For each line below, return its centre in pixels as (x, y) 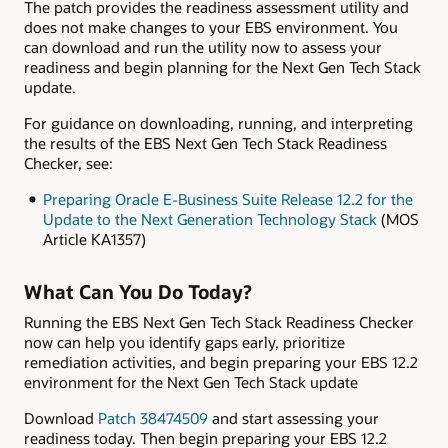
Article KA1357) (94, 239)
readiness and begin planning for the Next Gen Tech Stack (222, 66)
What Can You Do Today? (138, 291)
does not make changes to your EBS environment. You (211, 26)
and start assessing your (293, 417)
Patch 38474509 (153, 417)
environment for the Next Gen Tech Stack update (191, 381)
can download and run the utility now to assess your (203, 46)
